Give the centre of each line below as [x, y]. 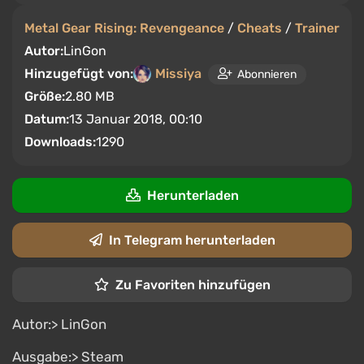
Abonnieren [267, 74]
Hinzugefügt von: [79, 74]
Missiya [178, 74]
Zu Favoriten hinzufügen [193, 285]
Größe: [45, 96]
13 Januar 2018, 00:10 [136, 119]
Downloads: [60, 142]
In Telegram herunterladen [192, 240]
